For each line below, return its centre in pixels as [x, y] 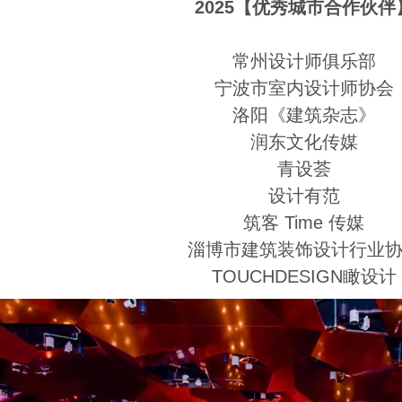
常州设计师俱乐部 [304, 61]
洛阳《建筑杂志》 [304, 115]
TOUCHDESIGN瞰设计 [304, 276]
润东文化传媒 [304, 142]
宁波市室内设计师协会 [304, 88]
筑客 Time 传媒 [304, 223]
